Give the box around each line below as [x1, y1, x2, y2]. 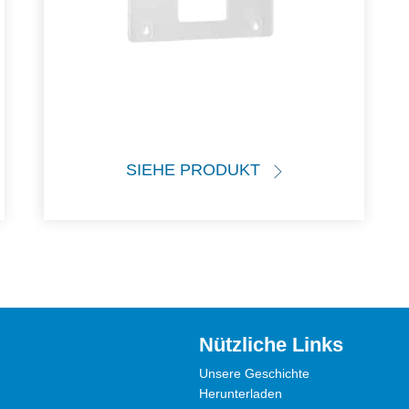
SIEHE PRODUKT [126, 161, 261, 180]
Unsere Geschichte [199, 365, 309, 381]
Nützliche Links [199, 332, 343, 356]
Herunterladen [199, 385, 282, 401]
